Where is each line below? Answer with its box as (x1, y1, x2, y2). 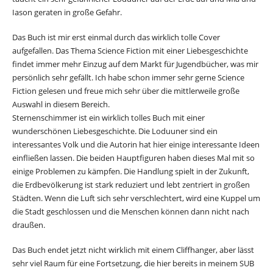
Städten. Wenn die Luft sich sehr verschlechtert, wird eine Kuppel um (12, 192, 260, 204)
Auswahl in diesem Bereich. (12, 98, 110, 110)
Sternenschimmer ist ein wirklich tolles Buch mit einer (12, 112, 205, 123)
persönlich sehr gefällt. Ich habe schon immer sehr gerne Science (12, 71, 244, 83)
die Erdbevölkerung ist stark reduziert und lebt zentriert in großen (12, 179, 250, 190)
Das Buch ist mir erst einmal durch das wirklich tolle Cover (12, 31, 220, 43)
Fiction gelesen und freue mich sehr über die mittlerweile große (12, 85, 239, 96)
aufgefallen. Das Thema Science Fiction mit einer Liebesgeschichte (12, 44, 248, 56)
